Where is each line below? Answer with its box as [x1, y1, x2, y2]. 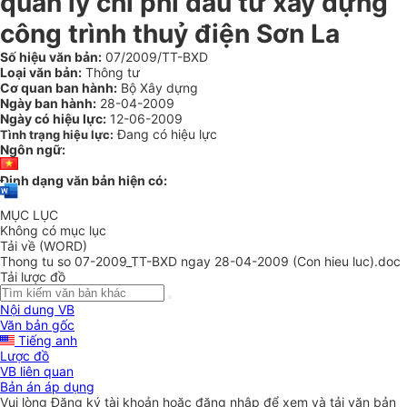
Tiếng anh [15, 333, 77, 349]
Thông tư [82, 65, 140, 80]
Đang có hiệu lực [117, 126, 217, 142]
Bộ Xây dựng [117, 80, 198, 95]
